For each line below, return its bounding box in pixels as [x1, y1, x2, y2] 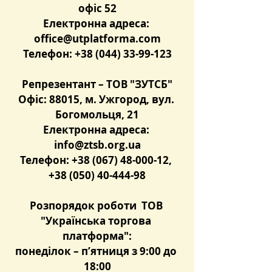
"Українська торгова [41, 214, 154, 228]
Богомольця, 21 [55, 107, 139, 121]
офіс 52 [78, 1, 117, 15]
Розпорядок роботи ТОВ [29, 199, 165, 212]
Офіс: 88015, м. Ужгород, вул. [18, 92, 177, 106]
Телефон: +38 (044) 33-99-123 [22, 47, 172, 61]
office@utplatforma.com [33, 32, 161, 46]
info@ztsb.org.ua [53, 138, 141, 152]
